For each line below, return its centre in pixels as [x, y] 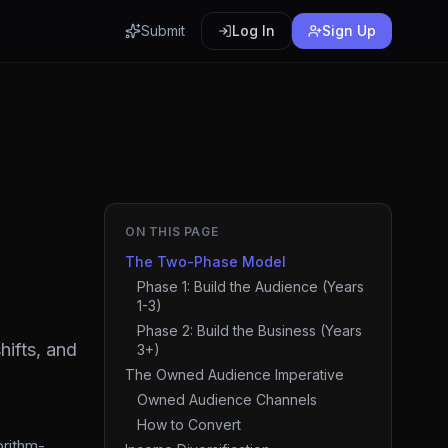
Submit [163, 30]
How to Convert [189, 424]
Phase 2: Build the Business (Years [249, 330]
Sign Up [349, 30]
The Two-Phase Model [205, 261]
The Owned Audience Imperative [234, 374]
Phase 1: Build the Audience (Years [250, 286]
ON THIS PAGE [172, 231]
